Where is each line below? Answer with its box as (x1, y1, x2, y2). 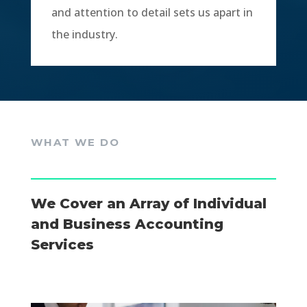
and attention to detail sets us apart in (51, 5, 253, 20)
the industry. (51, 27, 118, 42)
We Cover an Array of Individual (30, 195, 267, 212)
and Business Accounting (30, 216, 223, 232)
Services (30, 236, 94, 253)
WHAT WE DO (30, 136, 120, 149)
